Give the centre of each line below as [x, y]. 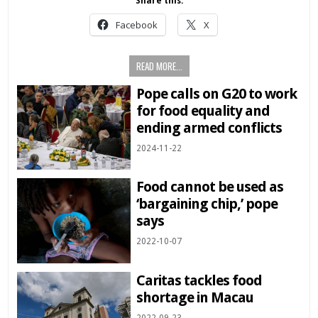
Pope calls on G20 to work [217, 93]
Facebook [136, 24]
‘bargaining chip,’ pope [207, 204]
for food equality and [203, 110]
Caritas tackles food [199, 281]
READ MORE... [159, 66]
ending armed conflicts [209, 127]
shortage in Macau [195, 298]
